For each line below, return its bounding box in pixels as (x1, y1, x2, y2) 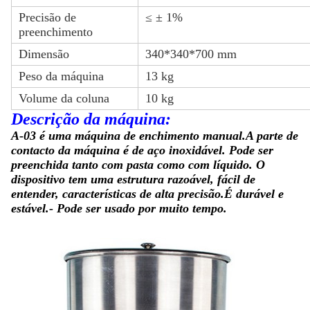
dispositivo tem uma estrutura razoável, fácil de (11, 172, 255, 186)
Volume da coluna (19, 91, 109, 105)
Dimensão (19, 47, 69, 61)
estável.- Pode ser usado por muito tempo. (11, 201, 227, 215)
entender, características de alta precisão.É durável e (11, 187, 284, 201)
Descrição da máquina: (11, 110, 171, 128)
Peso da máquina (19, 69, 104, 83)
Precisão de (19, 10, 76, 24)
